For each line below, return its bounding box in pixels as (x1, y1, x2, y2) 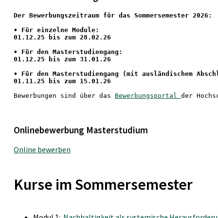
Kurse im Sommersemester (14, 174, 193, 194)
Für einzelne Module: (18, 26, 99, 34)
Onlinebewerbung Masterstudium (14, 124, 148, 136)
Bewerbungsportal (115, 91, 181, 99)
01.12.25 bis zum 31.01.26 (14, 55, 115, 63)
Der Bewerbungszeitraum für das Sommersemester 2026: (14, 11, 212, 19)
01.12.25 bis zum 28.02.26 (14, 33, 111, 41)
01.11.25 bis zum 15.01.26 (14, 77, 111, 85)
